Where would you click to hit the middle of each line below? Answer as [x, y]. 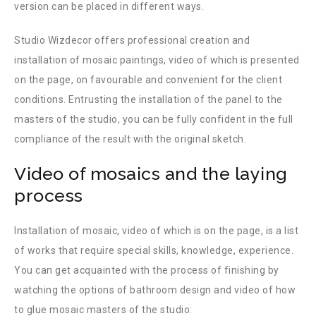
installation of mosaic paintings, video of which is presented [157, 60]
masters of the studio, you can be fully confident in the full [154, 119]
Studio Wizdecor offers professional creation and [132, 40]
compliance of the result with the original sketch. [130, 139]
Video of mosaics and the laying [151, 174]
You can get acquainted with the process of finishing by [147, 270]
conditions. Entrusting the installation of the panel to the [148, 99]
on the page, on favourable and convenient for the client [148, 80]
